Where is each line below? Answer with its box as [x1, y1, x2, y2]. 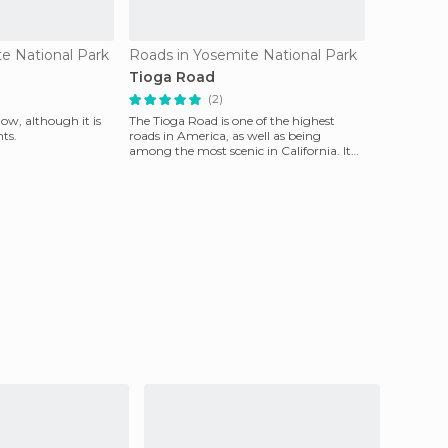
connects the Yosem [129, 158, 242, 173]
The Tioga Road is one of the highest [129, 113, 335, 128]
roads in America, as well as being [129, 128, 321, 143]
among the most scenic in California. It [129, 143, 351, 158]
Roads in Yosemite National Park [129, 46, 357, 64]
